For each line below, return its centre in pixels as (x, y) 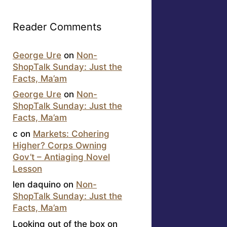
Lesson (27, 168)
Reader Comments (57, 27)
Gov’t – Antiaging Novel (61, 157)
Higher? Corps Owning (60, 145)
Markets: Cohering (71, 134)
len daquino (37, 185)
